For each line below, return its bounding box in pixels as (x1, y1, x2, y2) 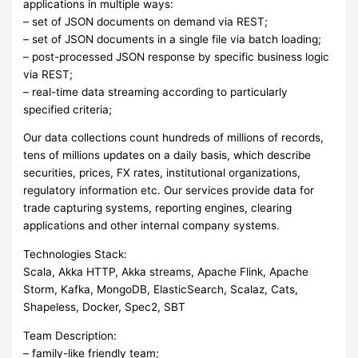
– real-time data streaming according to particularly (23, 85, 288, 98)
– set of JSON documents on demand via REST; (23, 14, 268, 28)
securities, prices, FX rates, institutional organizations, (23, 166, 301, 180)
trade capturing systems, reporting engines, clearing (23, 201, 292, 215)
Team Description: (23, 328, 117, 342)
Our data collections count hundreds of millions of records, (23, 131, 324, 145)
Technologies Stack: (23, 247, 128, 261)
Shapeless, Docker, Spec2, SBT (23, 300, 186, 313)
